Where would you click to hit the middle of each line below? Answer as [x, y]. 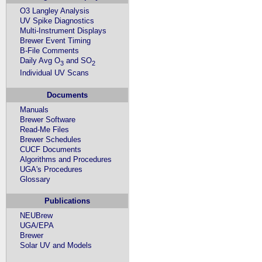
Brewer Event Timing [56, 40]
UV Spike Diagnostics [57, 20]
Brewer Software [48, 119]
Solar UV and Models [56, 246]
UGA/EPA [37, 226]
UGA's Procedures [51, 169]
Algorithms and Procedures [66, 159]
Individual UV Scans [55, 73]
